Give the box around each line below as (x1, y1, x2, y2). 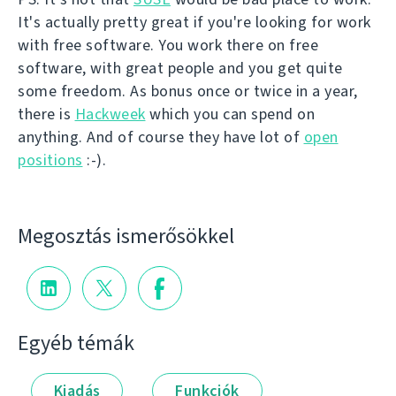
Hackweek (74, 103, 146, 125)
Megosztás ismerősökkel (18, 221, 234, 250)
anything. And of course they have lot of (18, 126, 304, 148)
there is (18, 103, 75, 125)
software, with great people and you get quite (18, 57, 343, 79)
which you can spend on (145, 103, 315, 125)
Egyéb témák (18, 328, 134, 357)
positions (18, 149, 83, 171)
